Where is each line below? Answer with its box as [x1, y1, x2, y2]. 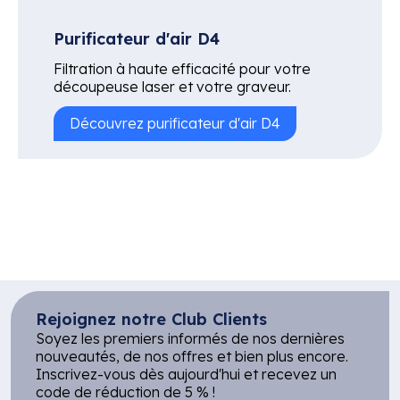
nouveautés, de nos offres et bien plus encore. [36, 346, 348, 365]
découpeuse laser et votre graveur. [54, 77, 291, 96]
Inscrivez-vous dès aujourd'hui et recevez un [36, 364, 337, 383]
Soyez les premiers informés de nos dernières [36, 329, 345, 347]
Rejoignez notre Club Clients [36, 308, 267, 329]
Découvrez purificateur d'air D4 [70, 113, 280, 132]
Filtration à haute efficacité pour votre [54, 59, 311, 78]
